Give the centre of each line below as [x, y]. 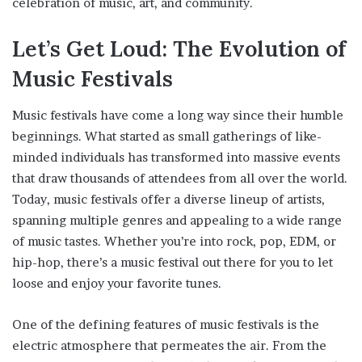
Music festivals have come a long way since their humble [178, 115]
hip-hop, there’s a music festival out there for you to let [173, 262]
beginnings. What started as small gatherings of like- [167, 136]
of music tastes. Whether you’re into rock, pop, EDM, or [174, 241]
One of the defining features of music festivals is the [166, 324]
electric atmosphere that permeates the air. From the [169, 345]
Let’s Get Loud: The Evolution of [179, 48]
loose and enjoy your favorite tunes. [117, 283]
